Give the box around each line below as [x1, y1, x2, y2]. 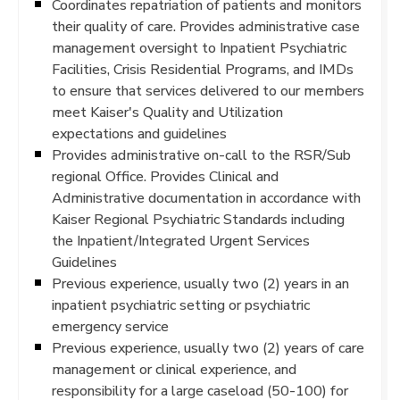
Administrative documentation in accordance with [52, 189, 361, 206]
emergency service [52, 318, 169, 335]
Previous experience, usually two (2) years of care [52, 339, 364, 356]
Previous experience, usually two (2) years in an [52, 275, 349, 292]
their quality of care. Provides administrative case [52, 18, 360, 35]
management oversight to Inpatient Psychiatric [52, 39, 346, 56]
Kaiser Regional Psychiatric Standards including [52, 211, 345, 228]
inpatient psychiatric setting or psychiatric [52, 296, 310, 313]
